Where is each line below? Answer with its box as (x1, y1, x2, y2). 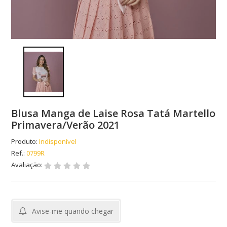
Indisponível (39, 137, 77, 146)
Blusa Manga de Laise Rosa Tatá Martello (11, 106, 216, 121)
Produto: (11, 137, 38, 146)
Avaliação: (11, 160, 45, 170)
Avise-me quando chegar (32, 206, 114, 216)
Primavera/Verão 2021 (11, 118, 120, 132)
